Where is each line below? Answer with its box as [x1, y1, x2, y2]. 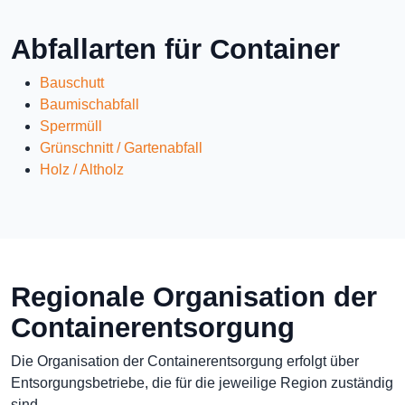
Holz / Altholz [40, 162, 124, 177]
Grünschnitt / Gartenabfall [40, 140, 202, 155]
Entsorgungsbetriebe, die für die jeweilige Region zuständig [11, 375, 393, 391]
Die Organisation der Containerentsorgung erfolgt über [11, 353, 359, 369]
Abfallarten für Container [11, 33, 340, 65]
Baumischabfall [40, 97, 139, 112]
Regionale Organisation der [11, 281, 377, 313]
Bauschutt [40, 75, 104, 90]
